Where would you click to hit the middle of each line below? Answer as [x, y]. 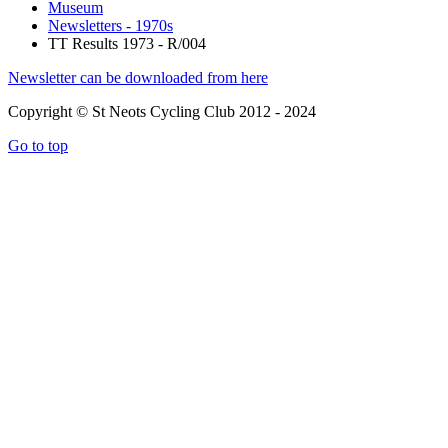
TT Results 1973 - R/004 [127, 43]
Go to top [38, 145]
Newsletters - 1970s [110, 25]
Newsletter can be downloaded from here [138, 77]
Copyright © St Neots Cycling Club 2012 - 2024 [162, 111]
